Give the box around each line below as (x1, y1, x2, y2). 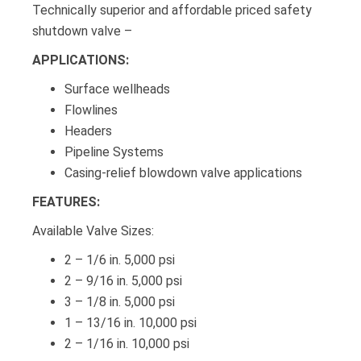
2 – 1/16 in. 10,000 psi (64, 335, 189, 351)
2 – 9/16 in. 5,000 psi (64, 272, 182, 288)
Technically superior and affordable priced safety (32, 2, 312, 18)
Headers (64, 122, 112, 139)
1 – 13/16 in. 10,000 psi (64, 314, 197, 330)
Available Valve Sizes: (32, 222, 154, 239)
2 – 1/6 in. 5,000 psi (64, 251, 175, 268)
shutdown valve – (32, 23, 132, 39)
